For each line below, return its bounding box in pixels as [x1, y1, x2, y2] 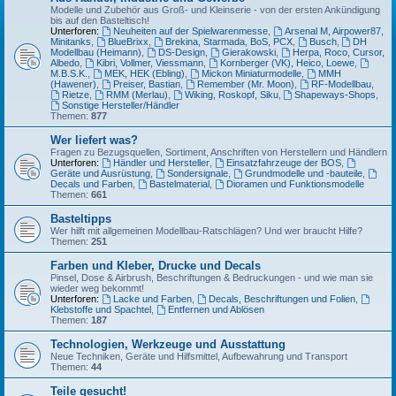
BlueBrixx [107, 36, 148, 47]
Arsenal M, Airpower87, [284, 26, 384, 36]
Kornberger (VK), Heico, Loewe [219, 57, 354, 68]
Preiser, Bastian [112, 79, 180, 89]
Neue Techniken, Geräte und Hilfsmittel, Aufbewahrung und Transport [50, 351, 347, 362]
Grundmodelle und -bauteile [244, 168, 362, 179]
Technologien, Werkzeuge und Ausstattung [50, 338, 286, 351]
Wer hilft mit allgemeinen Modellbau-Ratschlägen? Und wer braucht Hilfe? [50, 225, 362, 236]
